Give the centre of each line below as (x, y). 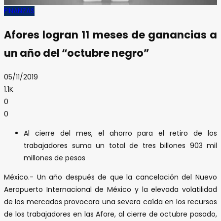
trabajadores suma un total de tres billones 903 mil (120, 145)
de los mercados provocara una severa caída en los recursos (110, 202)
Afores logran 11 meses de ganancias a (110, 35)
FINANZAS (19, 11)
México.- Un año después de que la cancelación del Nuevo (110, 177)
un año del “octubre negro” (76, 53)
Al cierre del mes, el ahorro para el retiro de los (120, 133)
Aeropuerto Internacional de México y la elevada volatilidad (110, 189)
